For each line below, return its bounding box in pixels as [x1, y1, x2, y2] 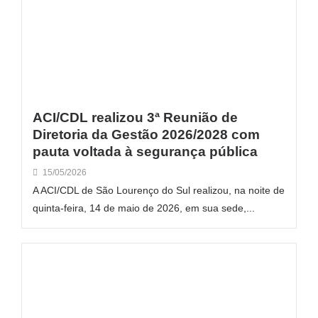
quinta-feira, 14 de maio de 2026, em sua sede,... [33, 202, 255, 214]
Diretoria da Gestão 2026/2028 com [33, 126, 260, 142]
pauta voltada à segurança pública [33, 143, 258, 159]
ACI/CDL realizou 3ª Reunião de [33, 109, 238, 125]
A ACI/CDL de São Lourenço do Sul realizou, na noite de [33, 184, 285, 196]
